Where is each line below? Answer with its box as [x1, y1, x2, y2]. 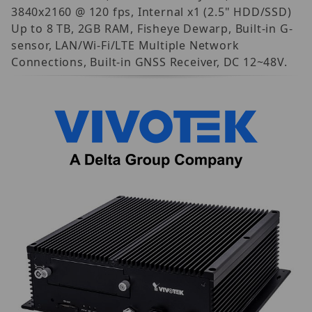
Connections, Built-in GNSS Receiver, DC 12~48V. [11, 54, 288, 70]
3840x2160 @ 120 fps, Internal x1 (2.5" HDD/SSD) [11, 3, 292, 19]
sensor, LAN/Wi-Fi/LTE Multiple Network [11, 37, 240, 53]
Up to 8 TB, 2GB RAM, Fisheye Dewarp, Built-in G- [11, 20, 293, 36]
